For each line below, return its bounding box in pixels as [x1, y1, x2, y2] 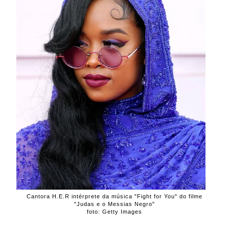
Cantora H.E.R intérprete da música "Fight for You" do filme [27, 193, 202, 199]
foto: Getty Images [87, 208, 142, 215]
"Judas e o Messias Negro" [74, 200, 155, 207]
